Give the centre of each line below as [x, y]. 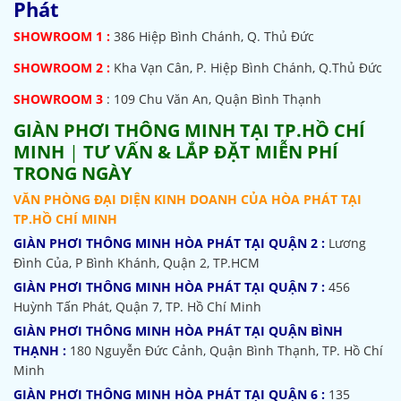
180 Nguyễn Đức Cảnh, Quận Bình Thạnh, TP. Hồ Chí [226, 350]
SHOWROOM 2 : [62, 68]
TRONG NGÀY [73, 173]
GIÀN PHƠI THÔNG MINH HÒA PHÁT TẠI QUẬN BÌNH [178, 331]
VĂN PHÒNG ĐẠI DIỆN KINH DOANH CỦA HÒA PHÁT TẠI [188, 199]
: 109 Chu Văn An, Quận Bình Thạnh [214, 99]
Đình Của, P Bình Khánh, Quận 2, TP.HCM [137, 263]
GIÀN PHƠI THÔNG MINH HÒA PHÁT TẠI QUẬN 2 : [169, 243]
